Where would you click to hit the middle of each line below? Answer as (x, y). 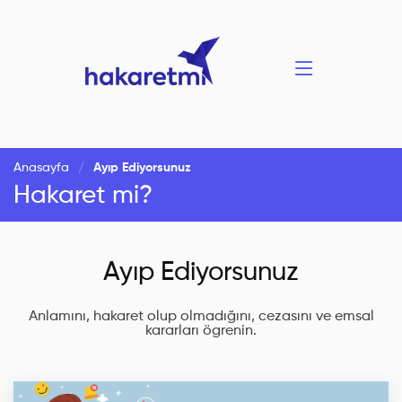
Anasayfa (41, 168)
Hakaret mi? (83, 196)
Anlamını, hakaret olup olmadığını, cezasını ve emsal (201, 317)
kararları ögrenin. (201, 331)
